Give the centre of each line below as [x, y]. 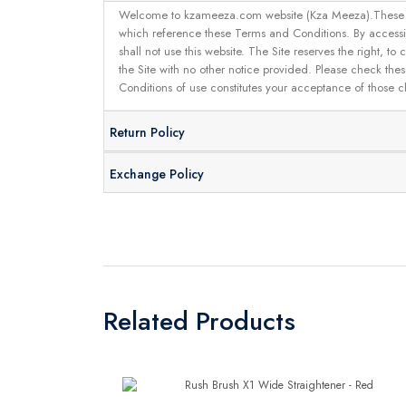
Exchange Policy [156, 174]
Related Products [199, 321]
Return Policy [147, 133]
